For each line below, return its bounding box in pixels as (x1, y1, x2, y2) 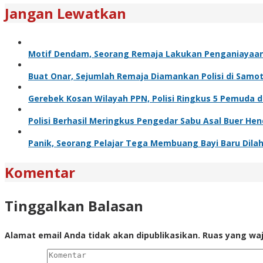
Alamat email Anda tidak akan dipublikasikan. (5, 229, 200, 241)
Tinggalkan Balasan (5, 195, 143, 215)
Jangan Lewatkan (5, 3, 126, 23)
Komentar (5, 162, 75, 182)
